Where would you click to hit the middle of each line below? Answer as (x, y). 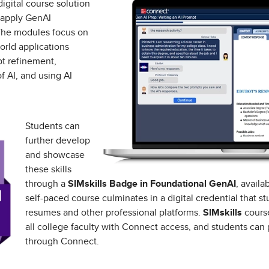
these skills (48, 169)
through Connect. (62, 241)
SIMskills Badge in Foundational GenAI (152, 184)
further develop (58, 141)
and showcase (55, 155)
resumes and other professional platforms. (114, 213)
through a (47, 184)
